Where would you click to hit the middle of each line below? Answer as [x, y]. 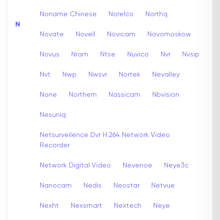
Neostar [126, 185]
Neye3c [176, 165]
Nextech [128, 206]
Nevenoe [137, 165]
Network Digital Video [75, 165]
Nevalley [166, 74]
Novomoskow [169, 34]
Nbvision [166, 95]
